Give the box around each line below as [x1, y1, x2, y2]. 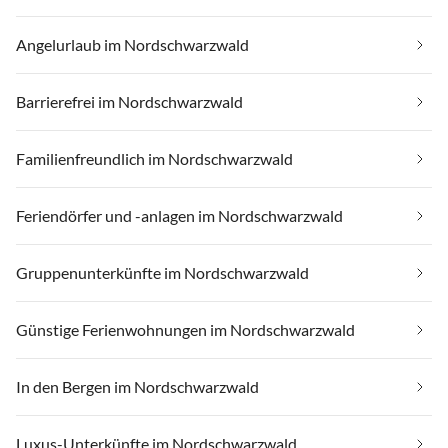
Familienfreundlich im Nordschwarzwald [16, 149, 293, 169]
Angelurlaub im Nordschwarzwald [16, 35, 249, 55]
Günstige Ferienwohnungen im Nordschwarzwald [16, 320, 355, 340]
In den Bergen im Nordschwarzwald [16, 377, 259, 397]
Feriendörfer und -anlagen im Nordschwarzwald [16, 206, 343, 226]
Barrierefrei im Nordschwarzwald [16, 92, 243, 112]
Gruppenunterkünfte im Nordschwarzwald [16, 263, 309, 283]
